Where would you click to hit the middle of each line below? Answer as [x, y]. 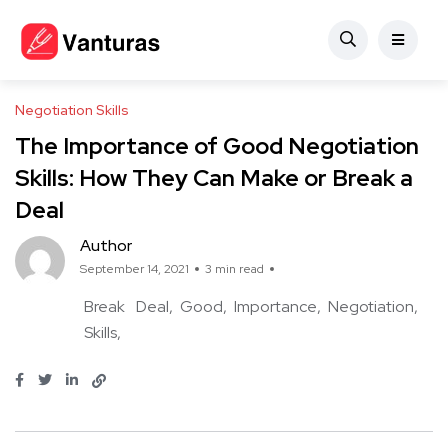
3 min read [234, 269]
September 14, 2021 [134, 269]
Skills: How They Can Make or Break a [214, 178]
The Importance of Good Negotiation [217, 146]
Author [106, 246]
